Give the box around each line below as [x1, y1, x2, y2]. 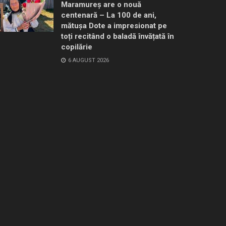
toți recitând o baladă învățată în [61, 31, 174, 41]
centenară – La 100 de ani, [61, 10, 156, 20]
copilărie [61, 42, 92, 51]
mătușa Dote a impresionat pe [61, 21, 167, 30]
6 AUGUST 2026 [67, 56, 109, 64]
